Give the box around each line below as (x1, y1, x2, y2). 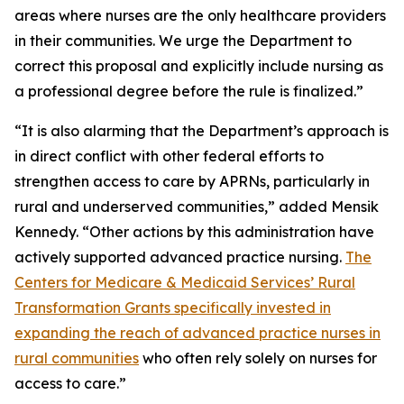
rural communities (14, 349, 139, 367)
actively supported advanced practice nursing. (14, 248, 345, 266)
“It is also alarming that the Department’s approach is (14, 122, 389, 140)
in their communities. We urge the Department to (14, 32, 352, 50)
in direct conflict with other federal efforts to (14, 147, 324, 165)
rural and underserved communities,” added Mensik (14, 197, 379, 216)
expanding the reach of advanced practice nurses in (14, 324, 381, 342)
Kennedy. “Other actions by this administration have (14, 223, 374, 241)
